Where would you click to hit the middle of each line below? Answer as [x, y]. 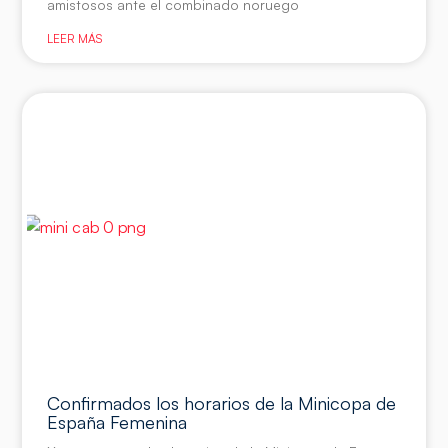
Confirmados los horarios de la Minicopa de [222, 402]
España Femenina [117, 421]
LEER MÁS [75, 39]
